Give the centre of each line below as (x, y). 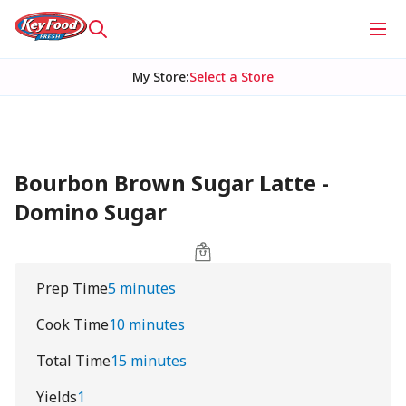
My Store (159, 77)
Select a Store (231, 77)
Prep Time (72, 288)
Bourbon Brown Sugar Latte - (172, 183)
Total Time (73, 361)
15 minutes (149, 361)
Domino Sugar (91, 212)
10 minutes (147, 324)
